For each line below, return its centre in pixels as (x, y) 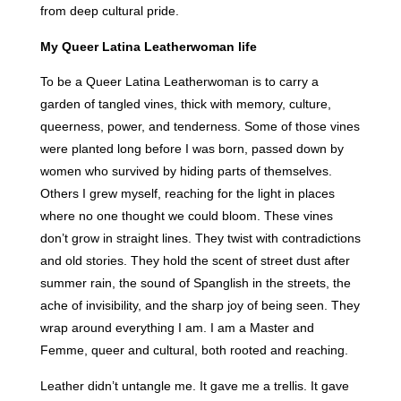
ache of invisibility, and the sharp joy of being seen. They (200, 306)
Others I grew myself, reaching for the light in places (187, 194)
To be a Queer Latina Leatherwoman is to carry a (179, 82)
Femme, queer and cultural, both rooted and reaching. (194, 350)
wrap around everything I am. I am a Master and (177, 328)
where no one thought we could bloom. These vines (186, 216)
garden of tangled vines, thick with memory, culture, (185, 104)
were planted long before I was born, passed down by (192, 149)
